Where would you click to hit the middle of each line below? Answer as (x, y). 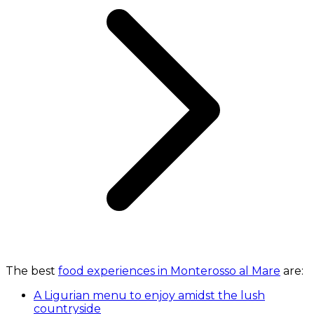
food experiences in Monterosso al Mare (169, 271)
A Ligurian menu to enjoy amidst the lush (149, 295)
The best (32, 271)
